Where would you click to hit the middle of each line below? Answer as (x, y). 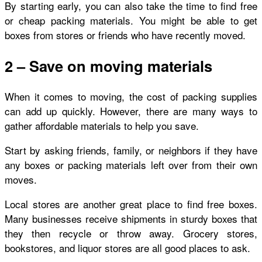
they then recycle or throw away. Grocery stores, (131, 233)
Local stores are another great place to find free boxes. (131, 204)
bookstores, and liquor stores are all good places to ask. (129, 247)
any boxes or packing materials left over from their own (131, 164)
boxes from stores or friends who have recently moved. (127, 35)
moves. (21, 179)
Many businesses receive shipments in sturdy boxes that (131, 218)
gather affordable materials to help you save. (102, 125)
